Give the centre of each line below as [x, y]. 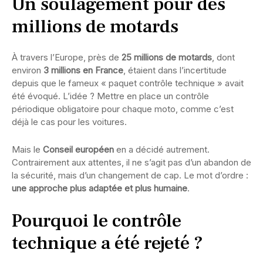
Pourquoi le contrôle [97, 221]
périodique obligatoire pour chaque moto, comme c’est [123, 109]
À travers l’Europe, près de [67, 58]
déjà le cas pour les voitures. [69, 122]
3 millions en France [83, 70]
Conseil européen [78, 150]
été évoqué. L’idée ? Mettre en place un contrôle [110, 96]
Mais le [27, 150]
